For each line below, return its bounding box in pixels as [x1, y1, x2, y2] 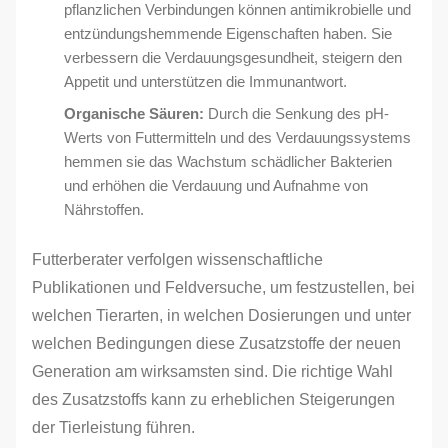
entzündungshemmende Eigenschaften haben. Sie [64, 25, 392, 42]
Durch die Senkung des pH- [204, 105, 389, 122]
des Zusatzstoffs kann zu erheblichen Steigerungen [32, 391, 395, 408]
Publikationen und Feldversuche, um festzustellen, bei [32, 279, 415, 296]
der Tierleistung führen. [32, 419, 195, 436]
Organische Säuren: [64, 105, 204, 122]
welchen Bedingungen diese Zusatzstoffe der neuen [32, 335, 401, 352]
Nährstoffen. [64, 201, 144, 218]
